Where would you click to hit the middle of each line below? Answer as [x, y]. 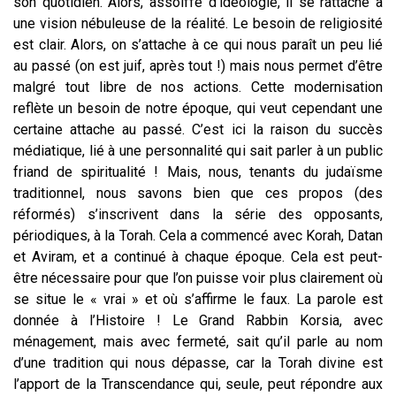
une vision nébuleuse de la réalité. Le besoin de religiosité [198, 23]
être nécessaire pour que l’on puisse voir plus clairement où [198, 278]
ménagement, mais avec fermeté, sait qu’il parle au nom [198, 341]
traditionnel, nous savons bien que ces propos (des [198, 193]
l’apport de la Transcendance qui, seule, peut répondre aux [198, 384]
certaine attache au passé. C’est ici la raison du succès [198, 129]
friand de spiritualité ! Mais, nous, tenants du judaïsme [198, 171]
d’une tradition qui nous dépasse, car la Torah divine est [198, 362]
